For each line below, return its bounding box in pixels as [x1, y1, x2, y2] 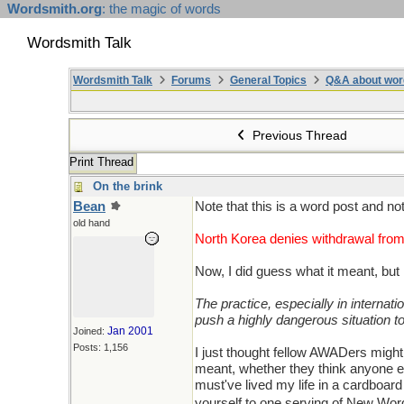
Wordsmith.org [7, 2, 102, 16]
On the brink [93, 179, 162, 193]
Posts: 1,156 [73, 342, 128, 353]
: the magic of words [102, 2, 221, 16]
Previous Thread [249, 128, 348, 142]
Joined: [73, 326, 107, 336]
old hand [73, 217, 110, 228]
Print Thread [69, 155, 133, 169]
